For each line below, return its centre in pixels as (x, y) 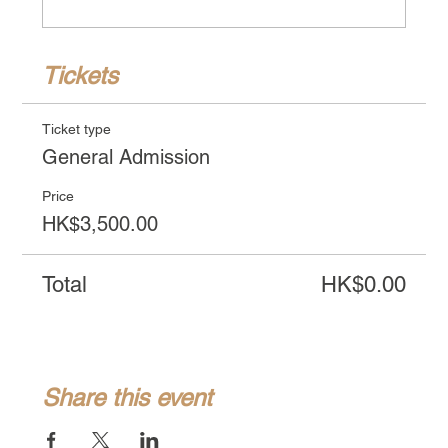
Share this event (127, 397)
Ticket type (77, 128)
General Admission (126, 156)
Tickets (80, 75)
